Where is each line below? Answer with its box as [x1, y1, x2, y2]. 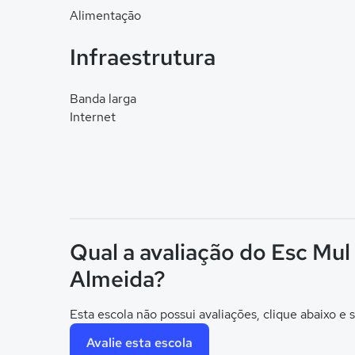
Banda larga [70, 90, 136, 107]
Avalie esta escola [86, 334, 193, 351]
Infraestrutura [70, 42, 216, 72]
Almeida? [70, 264, 166, 294]
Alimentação [70, 7, 141, 24]
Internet [70, 109, 116, 125]
